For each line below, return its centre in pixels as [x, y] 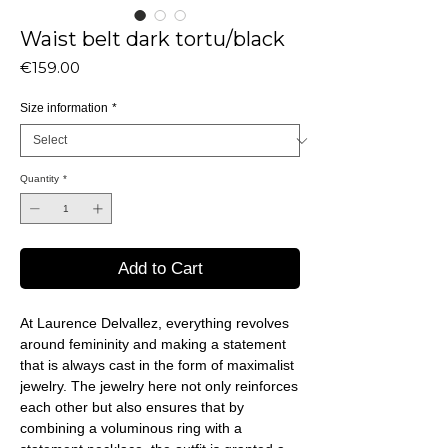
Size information [64, 108]
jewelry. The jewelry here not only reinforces [159, 386]
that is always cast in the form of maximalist [157, 365]
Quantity [39, 179]
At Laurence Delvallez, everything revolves [154, 323]
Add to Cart [160, 269]
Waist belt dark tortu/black [152, 39]
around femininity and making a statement [153, 344]
